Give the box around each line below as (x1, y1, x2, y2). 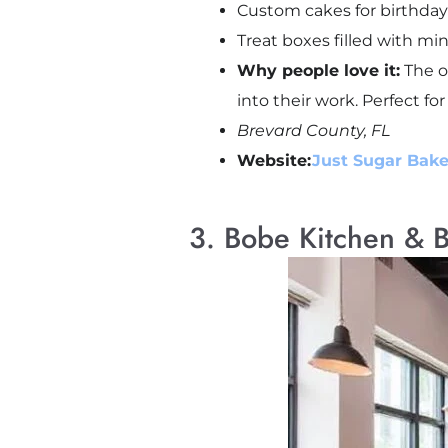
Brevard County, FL (236, 121, 390, 141)
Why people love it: (236, 61, 400, 81)
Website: (236, 151, 312, 171)
